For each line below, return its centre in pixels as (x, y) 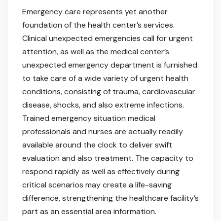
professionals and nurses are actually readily (103, 132)
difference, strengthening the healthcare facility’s (110, 198)
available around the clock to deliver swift (97, 145)
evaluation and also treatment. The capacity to (108, 158)
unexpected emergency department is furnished (110, 65)
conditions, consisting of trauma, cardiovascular (109, 92)
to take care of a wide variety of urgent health (105, 78)
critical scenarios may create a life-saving (97, 185)
